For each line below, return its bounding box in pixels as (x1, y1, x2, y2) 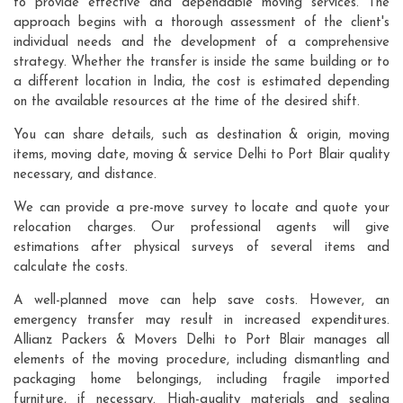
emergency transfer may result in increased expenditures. (13, 313, 390, 327)
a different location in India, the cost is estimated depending (13, 75, 390, 89)
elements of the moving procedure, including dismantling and (13, 353, 390, 367)
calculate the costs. (13, 260, 128, 274)
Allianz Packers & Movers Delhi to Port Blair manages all (13, 333, 390, 347)
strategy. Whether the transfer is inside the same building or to (13, 55, 390, 69)
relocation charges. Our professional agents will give (13, 220, 390, 235)
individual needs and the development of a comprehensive (13, 35, 390, 49)
